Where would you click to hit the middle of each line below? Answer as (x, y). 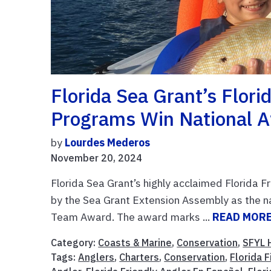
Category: (75, 242)
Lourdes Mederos (108, 142)
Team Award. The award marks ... (132, 217)
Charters (139, 257)
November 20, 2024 (97, 158)
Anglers (96, 257)
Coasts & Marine (135, 242)
